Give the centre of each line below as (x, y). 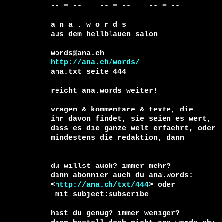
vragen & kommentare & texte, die (122, 110)
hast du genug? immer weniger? (115, 213)
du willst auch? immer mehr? (111, 166)
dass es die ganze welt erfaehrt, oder (135, 128)
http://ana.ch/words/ (95, 62)
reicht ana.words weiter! (104, 91)
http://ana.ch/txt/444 (102, 185)
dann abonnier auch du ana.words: (122, 175)
